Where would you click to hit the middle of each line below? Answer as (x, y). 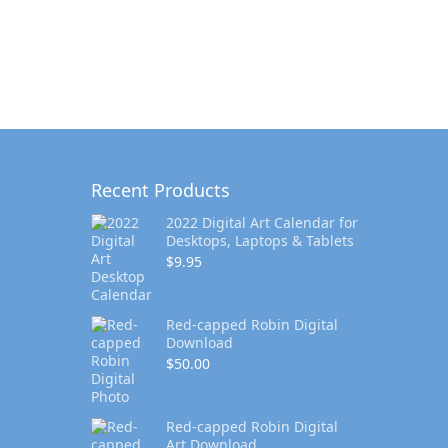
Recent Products (160, 190)
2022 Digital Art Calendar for (262, 222)
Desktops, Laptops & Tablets (260, 240)
